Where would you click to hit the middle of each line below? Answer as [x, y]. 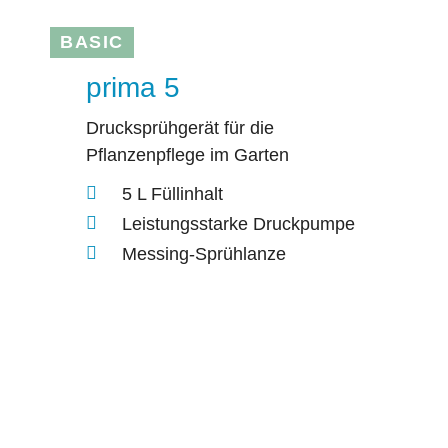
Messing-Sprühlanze [204, 253]
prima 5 [133, 88]
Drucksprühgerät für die [180, 128]
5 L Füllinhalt [172, 193]
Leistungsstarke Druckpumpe [238, 223]
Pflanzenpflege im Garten [187, 155]
